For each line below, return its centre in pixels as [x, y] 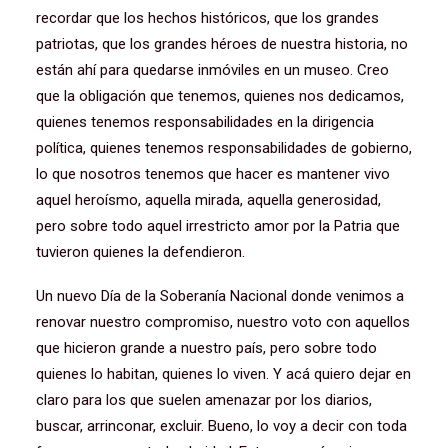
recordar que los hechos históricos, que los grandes [207, 18]
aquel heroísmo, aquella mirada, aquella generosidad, [208, 200]
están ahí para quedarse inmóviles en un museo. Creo [212, 70]
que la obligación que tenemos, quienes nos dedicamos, [220, 96]
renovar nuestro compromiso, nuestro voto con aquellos [223, 322]
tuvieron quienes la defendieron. [140, 252]
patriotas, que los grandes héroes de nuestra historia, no [222, 44]
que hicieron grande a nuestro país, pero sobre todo [206, 348]
